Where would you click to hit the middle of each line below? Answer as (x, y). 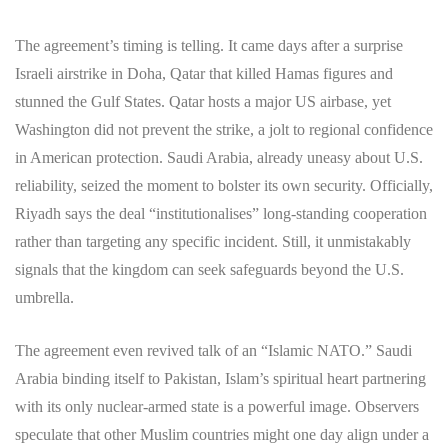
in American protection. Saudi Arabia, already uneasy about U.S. (219, 157)
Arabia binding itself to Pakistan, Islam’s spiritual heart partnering (220, 378)
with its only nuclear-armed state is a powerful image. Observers (217, 406)
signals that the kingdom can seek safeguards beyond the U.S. (209, 269)
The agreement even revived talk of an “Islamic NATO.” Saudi (213, 350)
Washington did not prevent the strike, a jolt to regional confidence (224, 129)
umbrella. (44, 297)
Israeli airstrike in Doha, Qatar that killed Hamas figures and (204, 73)
